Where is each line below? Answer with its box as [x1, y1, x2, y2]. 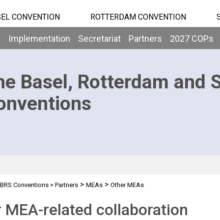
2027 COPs [170, 33, 214, 44]
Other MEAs [110, 181, 144, 189]
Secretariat [78, 33, 121, 44]
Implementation [8, 33, 70, 44]
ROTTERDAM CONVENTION [90, 12, 186, 22]
